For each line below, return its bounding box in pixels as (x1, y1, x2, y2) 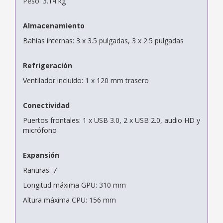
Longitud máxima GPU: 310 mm (23, 180, 126, 190)
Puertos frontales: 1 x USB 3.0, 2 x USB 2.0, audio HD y (23, 115, 200, 125)
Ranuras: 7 (23, 165, 57, 175)
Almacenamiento (23, 20, 85, 30)
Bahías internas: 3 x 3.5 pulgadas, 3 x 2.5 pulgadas (23, 35, 184, 45)
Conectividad (23, 100, 70, 110)
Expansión (23, 150, 59, 160)
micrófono (23, 125, 57, 135)
